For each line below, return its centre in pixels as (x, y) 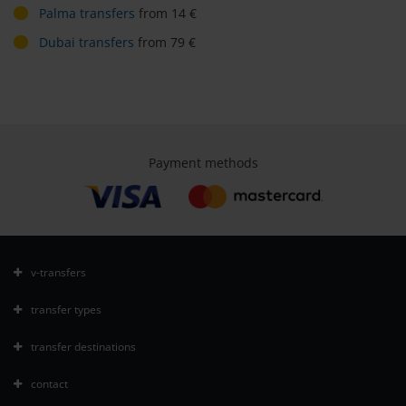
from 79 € (165, 43)
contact (49, 383)
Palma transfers (87, 14)
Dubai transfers (87, 43)
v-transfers (58, 272)
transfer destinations (83, 346)
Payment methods (203, 162)
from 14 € (166, 14)
